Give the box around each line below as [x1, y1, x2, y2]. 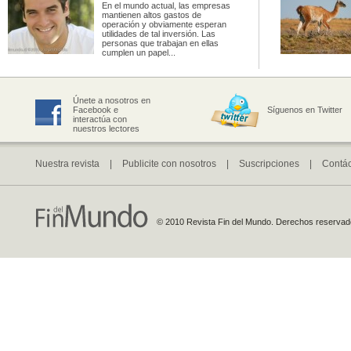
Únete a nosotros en [73, 96, 150, 105]
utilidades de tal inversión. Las [102, 29, 215, 38]
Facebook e [73, 105, 118, 114]
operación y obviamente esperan [102, 20, 226, 29]
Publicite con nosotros [122, 158, 216, 169]
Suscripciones [239, 158, 299, 169]
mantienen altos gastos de [102, 10, 201, 20]
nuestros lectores [73, 124, 139, 133]
